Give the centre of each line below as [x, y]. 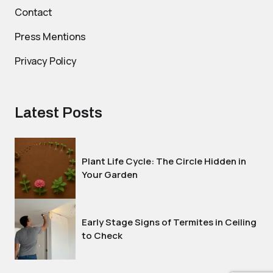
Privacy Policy [46, 61]
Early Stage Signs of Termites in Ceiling [169, 222]
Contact [34, 12]
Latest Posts [58, 113]
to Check [102, 236]
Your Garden [110, 175]
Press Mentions [50, 37]
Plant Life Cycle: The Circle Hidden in [164, 161]
